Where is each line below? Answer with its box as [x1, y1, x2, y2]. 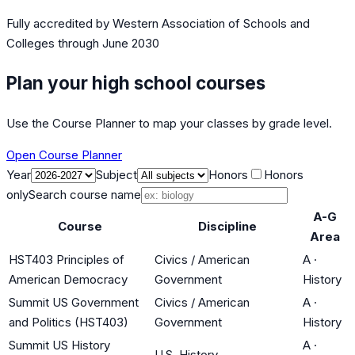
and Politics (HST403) [9, 314, 128, 330]
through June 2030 [55, 36, 159, 52]
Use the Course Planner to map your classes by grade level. [6, 115, 332, 131]
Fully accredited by [6, 16, 113, 32]
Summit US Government [9, 294, 139, 310]
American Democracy [9, 271, 128, 287]
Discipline [197, 218, 257, 234]
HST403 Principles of [9, 251, 124, 267]
